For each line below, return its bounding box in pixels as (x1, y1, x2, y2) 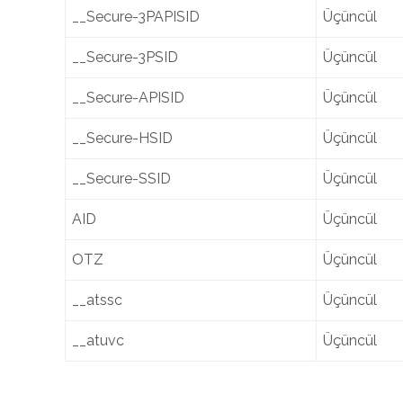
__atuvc (72, 332, 124, 349)
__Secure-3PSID (72, 49, 178, 66)
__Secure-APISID (72, 89, 184, 106)
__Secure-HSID (72, 130, 173, 147)
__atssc (72, 291, 122, 309)
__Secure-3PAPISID (72, 8, 200, 25)
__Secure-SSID (72, 170, 171, 187)
